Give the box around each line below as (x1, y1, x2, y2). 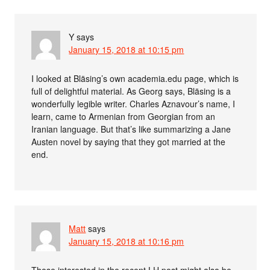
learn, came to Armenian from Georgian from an (31, 110, 216, 122)
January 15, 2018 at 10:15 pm (69, 43, 184, 55)
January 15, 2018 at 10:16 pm (69, 234, 184, 247)
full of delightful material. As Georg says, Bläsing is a (31, 84, 231, 97)
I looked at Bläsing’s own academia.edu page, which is (31, 72, 239, 84)
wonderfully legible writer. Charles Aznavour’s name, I (31, 97, 236, 110)
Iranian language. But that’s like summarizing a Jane (31, 122, 231, 135)
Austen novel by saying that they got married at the (31, 135, 226, 148)
